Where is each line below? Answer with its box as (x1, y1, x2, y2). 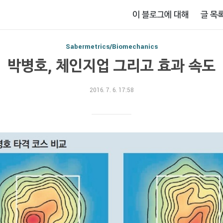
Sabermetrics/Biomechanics (65, 42, 158, 51)
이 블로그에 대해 (132, 8, 189, 20)
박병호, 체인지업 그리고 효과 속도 (7, 55, 216, 76)
